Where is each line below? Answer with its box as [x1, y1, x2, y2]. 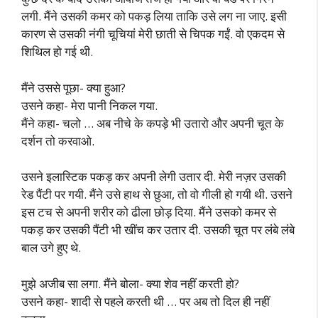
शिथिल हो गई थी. [21, 43, 93, 60]
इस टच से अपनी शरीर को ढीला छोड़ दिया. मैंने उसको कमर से [21, 204, 276, 220]
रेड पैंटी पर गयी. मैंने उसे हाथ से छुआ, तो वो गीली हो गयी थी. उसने [21, 186, 292, 202]
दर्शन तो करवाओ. [21, 132, 94, 149]
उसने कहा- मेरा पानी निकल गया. [21, 97, 158, 114]
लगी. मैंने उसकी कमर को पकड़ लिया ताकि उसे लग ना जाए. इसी [21, 8, 287, 24]
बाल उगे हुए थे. [21, 239, 81, 256]
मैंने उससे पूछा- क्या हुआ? [21, 79, 126, 96]
